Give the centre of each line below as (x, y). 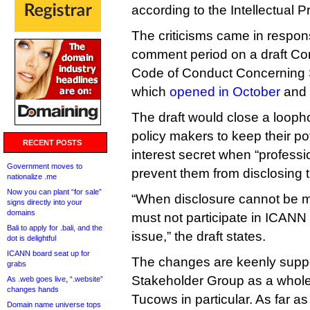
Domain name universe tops (54, 304)
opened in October (225, 92)
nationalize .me (32, 176)
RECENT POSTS (52, 143)
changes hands (33, 289)
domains (21, 212)
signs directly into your (45, 202)
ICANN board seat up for (48, 253)
